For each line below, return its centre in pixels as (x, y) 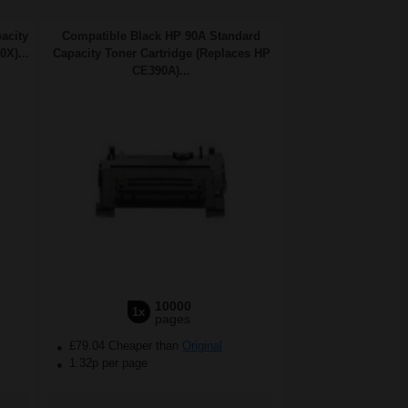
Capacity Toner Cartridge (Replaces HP (161, 54)
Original (202, 346)
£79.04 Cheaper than (124, 346)
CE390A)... (161, 71)
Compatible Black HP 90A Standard (161, 36)
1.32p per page (108, 363)
